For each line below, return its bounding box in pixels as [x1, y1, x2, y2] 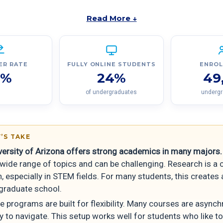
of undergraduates [86, 89, 137, 96]
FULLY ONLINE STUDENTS [67, 61, 156, 68]
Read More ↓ [86, 13, 137, 23]
